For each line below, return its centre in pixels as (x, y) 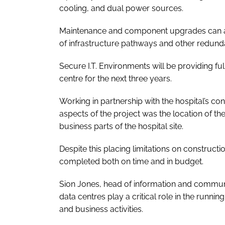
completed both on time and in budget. (131, 161)
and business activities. (101, 209)
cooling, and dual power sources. (121, 8)
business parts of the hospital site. (121, 126)
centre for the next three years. (116, 78)
